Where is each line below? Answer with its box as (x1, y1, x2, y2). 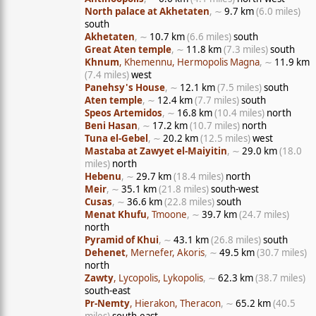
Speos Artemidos (85, 107, 162, 119)
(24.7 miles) (239, 208, 289, 221)
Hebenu (85, 170, 121, 183)
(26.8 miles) (211, 233, 261, 246)
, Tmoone (147, 208, 187, 221)
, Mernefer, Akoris (126, 246, 205, 259)
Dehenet (85, 246, 126, 259)
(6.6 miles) (187, 30, 231, 43)
